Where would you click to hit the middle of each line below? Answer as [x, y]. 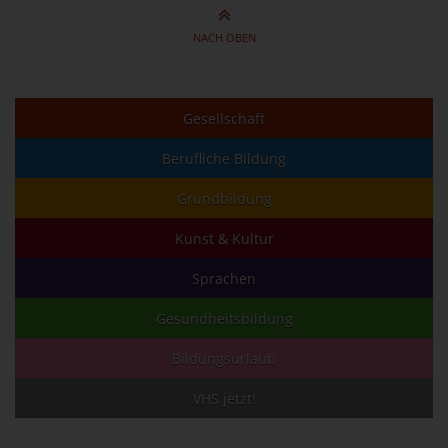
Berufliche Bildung [224, 159]
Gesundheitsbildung [224, 319]
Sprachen [224, 279]
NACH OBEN [224, 37]
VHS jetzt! [224, 399]
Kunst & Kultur [224, 239]
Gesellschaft [224, 119]
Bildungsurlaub [224, 359]
